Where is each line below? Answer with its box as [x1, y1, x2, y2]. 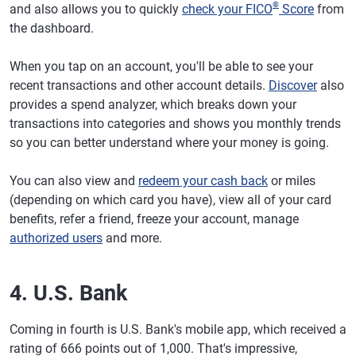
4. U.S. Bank [10, 280, 127, 306]
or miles [268, 172, 315, 188]
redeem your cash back [138, 172, 268, 188]
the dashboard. [10, 20, 94, 36]
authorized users [10, 230, 103, 246]
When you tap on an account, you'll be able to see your [10, 58, 313, 74]
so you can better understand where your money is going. [10, 134, 329, 150]
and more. [103, 230, 162, 246]
